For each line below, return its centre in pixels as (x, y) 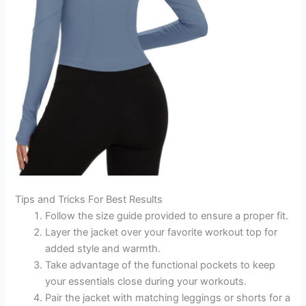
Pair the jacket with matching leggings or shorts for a (168, 298)
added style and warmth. (103, 249)
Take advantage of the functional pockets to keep (161, 265)
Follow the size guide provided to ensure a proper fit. (167, 216)
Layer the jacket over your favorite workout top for (162, 233)
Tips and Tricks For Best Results (89, 200)
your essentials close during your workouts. (146, 282)
